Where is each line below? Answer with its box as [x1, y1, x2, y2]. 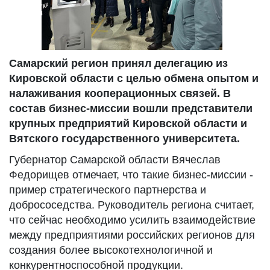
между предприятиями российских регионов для [9, 229, 255, 241]
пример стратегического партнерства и [9, 184, 206, 196]
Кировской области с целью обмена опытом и [9, 72, 259, 84]
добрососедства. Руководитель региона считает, [9, 199, 254, 211]
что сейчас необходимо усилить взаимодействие [9, 214, 256, 226]
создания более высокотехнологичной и [9, 244, 213, 256]
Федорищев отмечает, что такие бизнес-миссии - [9, 169, 253, 181]
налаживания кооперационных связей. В [9, 87, 231, 99]
